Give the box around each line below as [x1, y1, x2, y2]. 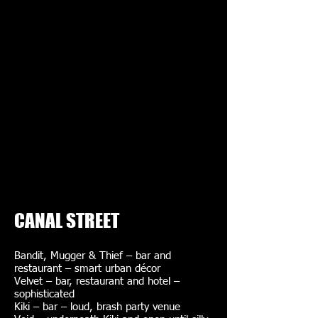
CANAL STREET [14, 209, 119, 232]
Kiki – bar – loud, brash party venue [14, 302, 184, 312]
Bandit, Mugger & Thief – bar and [14, 251, 171, 261]
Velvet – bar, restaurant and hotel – [14, 276, 180, 287]
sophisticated [14, 289, 78, 300]
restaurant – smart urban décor [14, 263, 160, 274]
